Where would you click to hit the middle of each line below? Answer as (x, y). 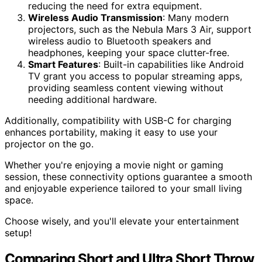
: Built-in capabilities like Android (171, 64)
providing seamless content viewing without (126, 87)
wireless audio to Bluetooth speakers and (120, 41)
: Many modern (196, 17)
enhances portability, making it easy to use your (111, 132)
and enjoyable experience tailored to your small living (123, 188)
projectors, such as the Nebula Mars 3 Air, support (140, 29)
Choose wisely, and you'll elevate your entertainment (122, 221)
